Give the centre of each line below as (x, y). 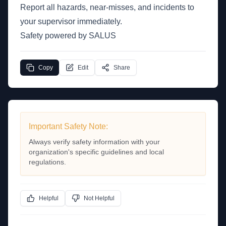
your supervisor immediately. (71, 21)
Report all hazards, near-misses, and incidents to (107, 7)
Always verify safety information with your (94, 142)
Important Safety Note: (68, 126)
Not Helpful (99, 198)
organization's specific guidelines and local (96, 152)
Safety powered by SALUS (68, 36)
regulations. (47, 162)
